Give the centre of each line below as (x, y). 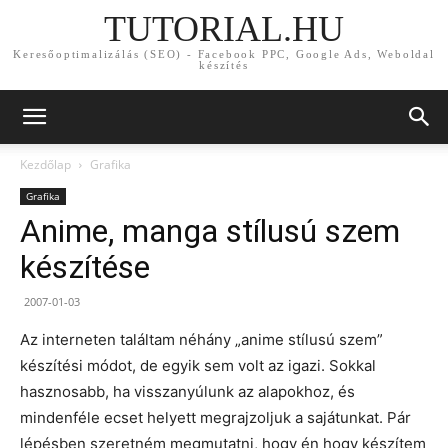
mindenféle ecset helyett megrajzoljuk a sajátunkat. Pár (215, 417)
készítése (85, 267)
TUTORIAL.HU (224, 29)
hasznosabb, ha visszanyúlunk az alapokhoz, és (187, 391)
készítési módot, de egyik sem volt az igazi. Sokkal (198, 365)
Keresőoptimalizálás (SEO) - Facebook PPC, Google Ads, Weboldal (224, 54)
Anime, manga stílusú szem (210, 231)
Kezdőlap (45, 164)
